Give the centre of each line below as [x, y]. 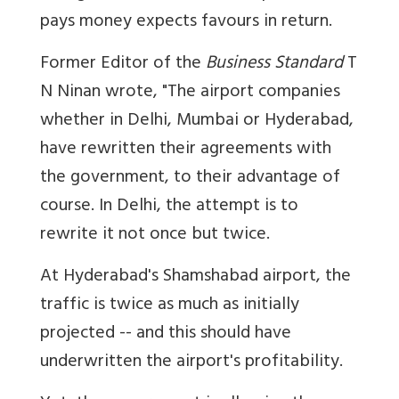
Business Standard [274, 64]
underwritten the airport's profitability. [191, 362]
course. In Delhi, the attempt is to [169, 207]
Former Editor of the [123, 64]
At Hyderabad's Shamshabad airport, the [195, 277]
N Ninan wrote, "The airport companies [190, 93]
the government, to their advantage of [190, 178]
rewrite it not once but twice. [155, 235]
